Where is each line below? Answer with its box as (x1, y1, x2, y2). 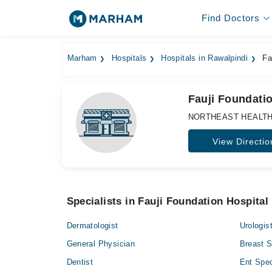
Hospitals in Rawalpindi (161, 54, 248, 63)
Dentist (66, 257, 93, 267)
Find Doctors (201, 13, 260, 23)
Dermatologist (66, 221, 118, 230)
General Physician (66, 239, 135, 248)
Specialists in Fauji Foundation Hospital (66, 195, 269, 207)
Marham (67, 54, 97, 63)
